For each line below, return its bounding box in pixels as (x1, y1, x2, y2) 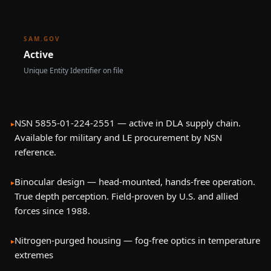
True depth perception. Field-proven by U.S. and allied (15, 190, 238, 202)
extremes (15, 249, 53, 261)
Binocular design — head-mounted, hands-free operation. (15, 175, 255, 188)
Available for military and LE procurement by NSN (15, 131, 222, 143)
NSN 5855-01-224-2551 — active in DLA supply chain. (15, 117, 241, 129)
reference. (15, 146, 56, 158)
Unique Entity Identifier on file (24, 65, 123, 76)
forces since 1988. (15, 204, 90, 217)
